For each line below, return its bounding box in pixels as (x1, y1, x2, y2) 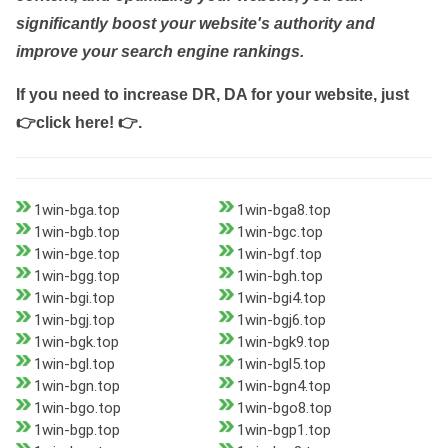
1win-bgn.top (34, 377, 120, 396)
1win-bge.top (34, 245, 120, 264)
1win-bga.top (34, 201, 120, 220)
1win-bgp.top (34, 421, 120, 440)
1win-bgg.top (34, 267, 120, 286)
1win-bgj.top (34, 311, 115, 330)
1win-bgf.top (236, 245, 322, 264)
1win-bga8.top (236, 201, 331, 220)
